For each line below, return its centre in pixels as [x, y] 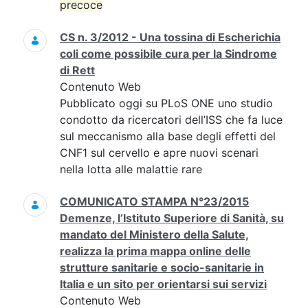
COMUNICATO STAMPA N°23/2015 [154, 201]
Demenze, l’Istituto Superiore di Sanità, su [172, 218]
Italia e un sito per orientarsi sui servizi [163, 284]
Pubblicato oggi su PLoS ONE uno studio [166, 103]
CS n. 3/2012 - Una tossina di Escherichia [170, 37]
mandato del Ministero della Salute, [154, 234]
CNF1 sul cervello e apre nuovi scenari [159, 153]
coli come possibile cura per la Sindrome [168, 54]
